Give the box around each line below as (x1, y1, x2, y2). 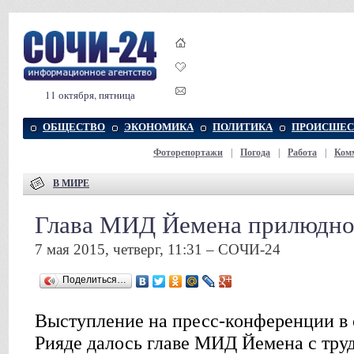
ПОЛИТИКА (213, 121, 273, 133)
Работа (288, 147, 317, 158)
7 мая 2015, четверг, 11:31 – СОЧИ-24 (35, 241, 281, 258)
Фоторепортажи (153, 147, 223, 158)
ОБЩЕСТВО (43, 121, 105, 133)
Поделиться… (62, 274, 126, 285)
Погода (240, 147, 270, 158)
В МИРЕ (53, 177, 89, 189)
